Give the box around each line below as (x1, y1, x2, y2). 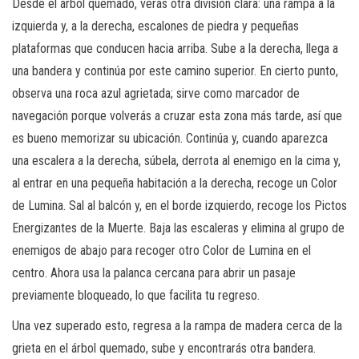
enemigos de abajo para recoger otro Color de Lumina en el (12, 242, 311, 258)
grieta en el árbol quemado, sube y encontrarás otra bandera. (12, 340, 316, 356)
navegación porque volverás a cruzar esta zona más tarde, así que (12, 107, 342, 123)
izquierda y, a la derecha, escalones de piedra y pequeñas (12, 18, 299, 34)
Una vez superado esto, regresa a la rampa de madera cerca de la (12, 317, 342, 333)
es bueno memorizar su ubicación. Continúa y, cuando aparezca (12, 130, 328, 146)
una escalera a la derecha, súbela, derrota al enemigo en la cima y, (12, 152, 341, 168)
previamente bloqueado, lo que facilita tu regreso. (12, 287, 260, 303)
